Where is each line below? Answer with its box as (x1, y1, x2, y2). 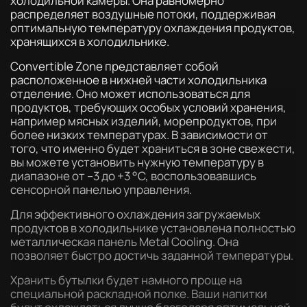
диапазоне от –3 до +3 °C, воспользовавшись (10, 167, 256, 184)
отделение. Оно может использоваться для (10, 85, 250, 101)
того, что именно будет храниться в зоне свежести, (10, 140, 295, 156)
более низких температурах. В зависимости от (10, 126, 268, 143)
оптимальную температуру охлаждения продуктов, (10, 19, 295, 36)
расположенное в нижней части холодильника (10, 71, 267, 88)
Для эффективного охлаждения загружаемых (10, 206, 260, 222)
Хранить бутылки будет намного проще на (10, 271, 242, 288)
